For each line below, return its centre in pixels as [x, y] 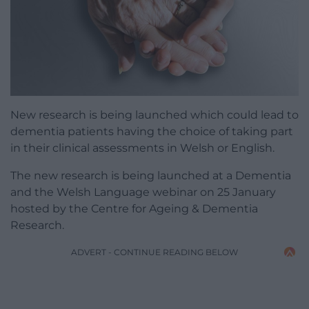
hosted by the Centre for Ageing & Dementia [134, 209]
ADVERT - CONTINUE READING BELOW [154, 252]
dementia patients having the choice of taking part [152, 132]
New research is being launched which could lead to [154, 115]
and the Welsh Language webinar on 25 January [143, 192]
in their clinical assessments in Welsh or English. [142, 148]
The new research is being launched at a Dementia [151, 176]
